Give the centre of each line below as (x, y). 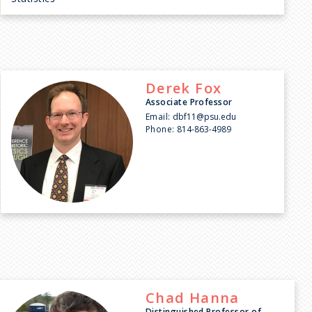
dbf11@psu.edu (205, 116)
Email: (158, 116)
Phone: (160, 129)
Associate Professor (189, 102)
